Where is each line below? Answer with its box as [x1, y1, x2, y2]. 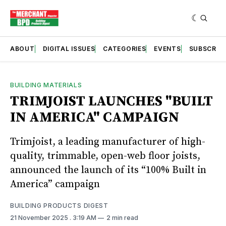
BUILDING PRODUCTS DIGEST [10, 201, 108, 209]
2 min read [106, 213, 138, 221]
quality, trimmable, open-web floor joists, [10, 149, 200, 162]
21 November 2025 [10, 213, 70, 221]
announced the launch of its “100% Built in [10, 163, 206, 177]
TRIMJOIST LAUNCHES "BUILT [10, 92, 213, 110]
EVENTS [154, 44, 181, 52]
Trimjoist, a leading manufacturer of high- [10, 135, 205, 148]
